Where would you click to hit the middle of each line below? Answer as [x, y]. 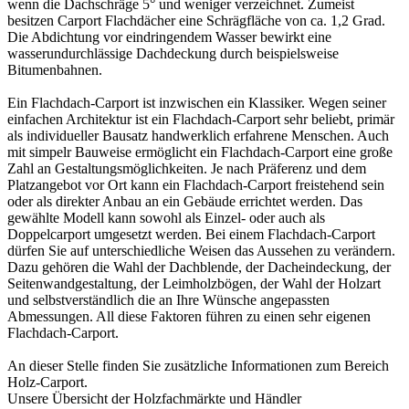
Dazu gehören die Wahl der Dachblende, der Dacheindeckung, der [199, 267]
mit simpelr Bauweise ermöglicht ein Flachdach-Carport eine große [200, 152]
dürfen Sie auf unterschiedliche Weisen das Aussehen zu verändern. [201, 251]
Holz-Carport [46, 383]
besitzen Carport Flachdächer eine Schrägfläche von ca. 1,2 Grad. [196, 21]
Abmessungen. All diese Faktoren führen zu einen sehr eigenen [189, 317]
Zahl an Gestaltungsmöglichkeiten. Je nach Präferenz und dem [187, 169]
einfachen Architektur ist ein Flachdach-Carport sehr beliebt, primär [201, 120]
